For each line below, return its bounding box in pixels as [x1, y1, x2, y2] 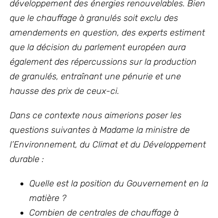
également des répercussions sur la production [10, 56, 197, 67]
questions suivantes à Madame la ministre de [10, 125, 190, 135]
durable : [10, 154, 44, 164]
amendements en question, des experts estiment [10, 27, 205, 38]
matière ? [29, 193, 66, 203]
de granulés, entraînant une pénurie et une [10, 71, 181, 82]
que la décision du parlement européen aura [10, 42, 186, 53]
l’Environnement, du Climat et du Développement [10, 139, 206, 150]
